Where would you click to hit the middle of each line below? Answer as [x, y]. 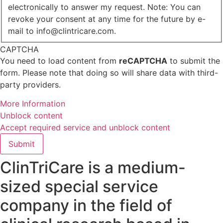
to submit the [194, 60]
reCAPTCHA [143, 60]
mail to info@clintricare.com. [62, 31]
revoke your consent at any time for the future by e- [107, 19]
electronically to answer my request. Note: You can [104, 7]
